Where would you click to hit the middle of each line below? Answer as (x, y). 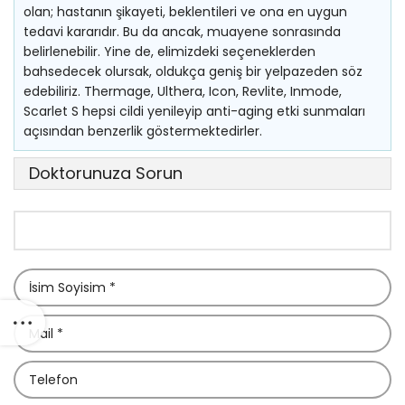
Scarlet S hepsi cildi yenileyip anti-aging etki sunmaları (194, 111)
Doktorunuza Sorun (106, 173)
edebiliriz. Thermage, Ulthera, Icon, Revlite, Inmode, (183, 91)
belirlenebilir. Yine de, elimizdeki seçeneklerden (170, 52)
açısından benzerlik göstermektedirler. (143, 131)
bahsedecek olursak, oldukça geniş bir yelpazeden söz (193, 71)
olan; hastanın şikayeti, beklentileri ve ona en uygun (185, 12)
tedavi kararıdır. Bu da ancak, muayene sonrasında (182, 32)
